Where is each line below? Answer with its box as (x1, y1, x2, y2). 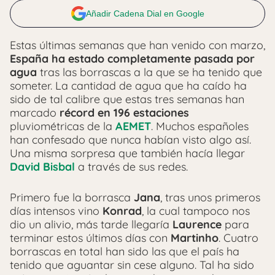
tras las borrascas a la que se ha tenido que (37, 65, 262, 79)
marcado (10, 106, 60, 120)
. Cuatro (219, 231, 258, 245)
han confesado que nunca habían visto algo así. (10, 133, 251, 147)
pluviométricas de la (10, 119, 115, 133)
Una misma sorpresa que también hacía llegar (10, 146, 245, 160)
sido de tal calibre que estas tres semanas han (10, 92, 244, 106)
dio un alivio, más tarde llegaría (10, 217, 172, 231)
